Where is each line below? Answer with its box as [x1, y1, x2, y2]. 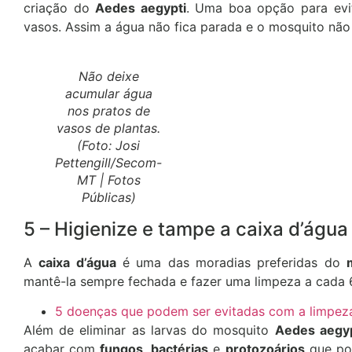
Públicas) [81, 189, 136, 205]
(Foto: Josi [77, 137, 140, 153]
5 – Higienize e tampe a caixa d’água [24, 217, 348, 240]
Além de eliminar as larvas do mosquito [24, 322, 275, 339]
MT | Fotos [76, 171, 141, 188]
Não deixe [78, 68, 139, 84]
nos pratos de [67, 102, 150, 119]
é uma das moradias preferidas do [115, 254, 347, 270]
